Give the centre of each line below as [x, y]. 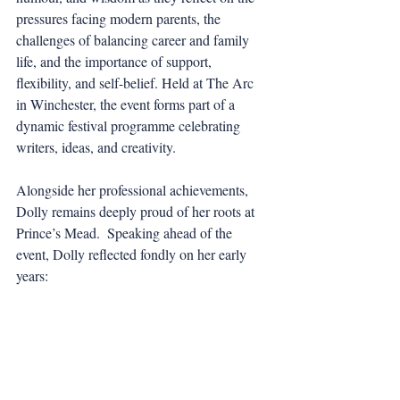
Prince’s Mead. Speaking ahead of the [126, 233]
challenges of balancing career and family [134, 40]
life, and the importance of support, [116, 61]
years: [32, 275]
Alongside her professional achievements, [134, 190]
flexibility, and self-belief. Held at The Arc [137, 83]
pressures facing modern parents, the [120, 18]
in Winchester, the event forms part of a [127, 104]
